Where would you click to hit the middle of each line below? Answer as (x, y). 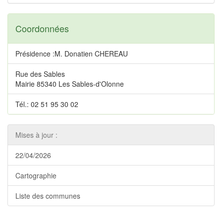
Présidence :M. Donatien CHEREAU (72, 54)
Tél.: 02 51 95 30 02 (47, 104)
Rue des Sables (40, 74)
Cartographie (36, 175)
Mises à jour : (36, 135)
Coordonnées (42, 28)
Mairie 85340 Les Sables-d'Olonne (70, 84)
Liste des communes (48, 196)
